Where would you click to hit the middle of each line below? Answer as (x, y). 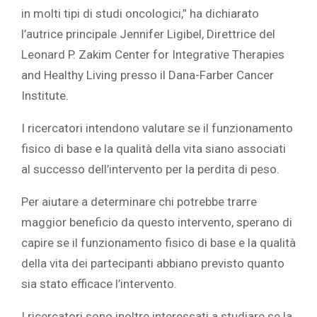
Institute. (45, 96)
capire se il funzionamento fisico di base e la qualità (158, 243)
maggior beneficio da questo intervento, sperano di (157, 223)
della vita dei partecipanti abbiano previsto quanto (153, 264)
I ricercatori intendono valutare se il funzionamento (157, 128)
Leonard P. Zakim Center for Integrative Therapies (153, 55)
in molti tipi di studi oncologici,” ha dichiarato (140, 14)
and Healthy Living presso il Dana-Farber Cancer (148, 75)
